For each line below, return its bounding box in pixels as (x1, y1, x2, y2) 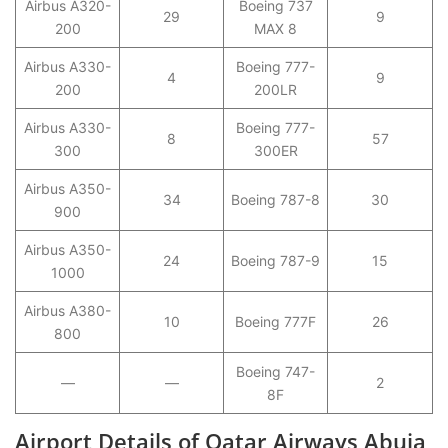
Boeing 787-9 (231, 252, 320, 269)
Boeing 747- (236, 363, 315, 380)
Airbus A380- (24, 302, 111, 319)
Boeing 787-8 (231, 191, 320, 208)
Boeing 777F (235, 313, 316, 330)
